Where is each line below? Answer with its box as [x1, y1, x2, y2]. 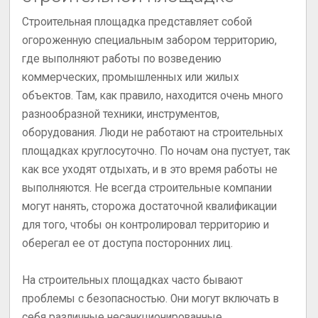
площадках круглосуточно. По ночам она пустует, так [22, 145, 291, 158]
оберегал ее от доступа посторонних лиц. [22, 237, 234, 251]
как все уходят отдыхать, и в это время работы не [22, 163, 278, 177]
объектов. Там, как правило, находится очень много [22, 89, 284, 103]
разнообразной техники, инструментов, [22, 108, 220, 121]
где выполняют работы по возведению [22, 53, 222, 66]
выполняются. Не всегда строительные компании [22, 182, 273, 195]
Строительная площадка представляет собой [22, 16, 253, 29]
